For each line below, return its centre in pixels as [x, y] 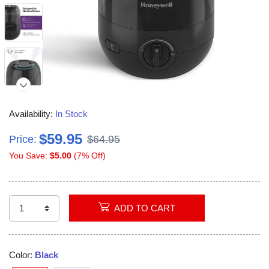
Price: [23, 139]
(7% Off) [89, 156]
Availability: [32, 114]
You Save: [29, 156]
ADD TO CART [156, 208]
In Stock [71, 114]
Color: [22, 255]
